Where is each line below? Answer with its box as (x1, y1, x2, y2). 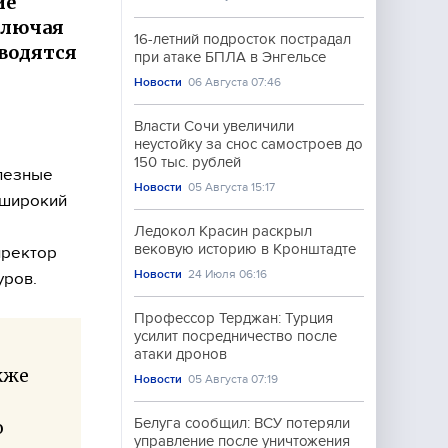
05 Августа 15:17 (188, 180, 276, 194)
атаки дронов (134, 346, 227, 362)
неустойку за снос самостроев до (134, 136, 363, 152)
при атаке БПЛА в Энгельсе (134, 49, 326, 65)
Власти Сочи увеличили (134, 118, 294, 134)
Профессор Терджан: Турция (134, 310, 333, 326)
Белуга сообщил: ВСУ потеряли (134, 415, 350, 431)
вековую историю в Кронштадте (134, 241, 356, 257)
